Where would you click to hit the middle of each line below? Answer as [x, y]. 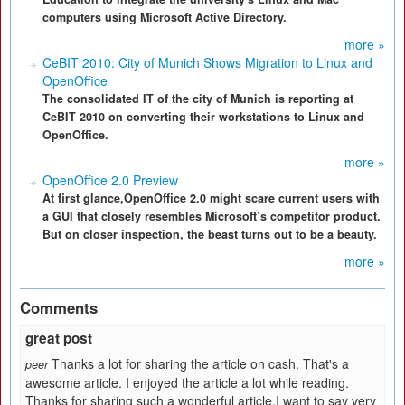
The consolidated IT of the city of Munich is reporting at [198, 99]
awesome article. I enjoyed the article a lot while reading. [187, 382]
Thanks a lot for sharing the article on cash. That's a [200, 363]
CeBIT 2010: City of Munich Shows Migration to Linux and [207, 62]
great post [59, 338]
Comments [59, 307]
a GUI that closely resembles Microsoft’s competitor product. [212, 216]
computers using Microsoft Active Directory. [165, 17]
